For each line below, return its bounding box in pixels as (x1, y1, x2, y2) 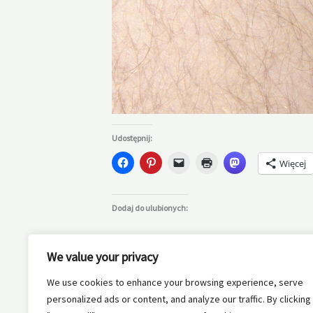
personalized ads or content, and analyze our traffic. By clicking (47, 293, 311, 305)
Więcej (279, 157, 306, 170)
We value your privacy (47, 249, 158, 265)
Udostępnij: (112, 133, 152, 144)
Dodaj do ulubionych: (112, 203, 188, 214)
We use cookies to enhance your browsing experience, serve (47, 276, 303, 289)
